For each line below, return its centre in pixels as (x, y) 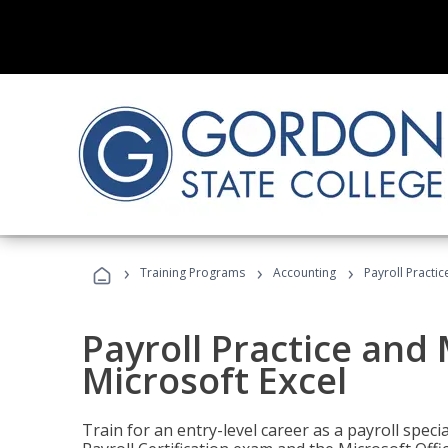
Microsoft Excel (214, 380)
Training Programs (192, 272)
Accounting (304, 272)
